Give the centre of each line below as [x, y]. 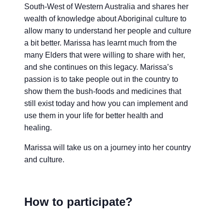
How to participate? [79, 201]
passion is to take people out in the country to [101, 79]
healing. [38, 127]
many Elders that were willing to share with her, [105, 55]
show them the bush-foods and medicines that [103, 91]
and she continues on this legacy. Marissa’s [99, 67]
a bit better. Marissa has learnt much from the [101, 43]
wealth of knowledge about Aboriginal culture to [106, 18]
